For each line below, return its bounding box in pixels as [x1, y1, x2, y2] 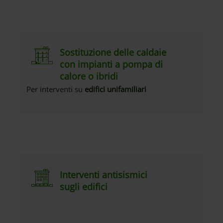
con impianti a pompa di [60, 58, 163, 70]
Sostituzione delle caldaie [60, 46, 167, 58]
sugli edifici [60, 181, 108, 193]
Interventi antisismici [60, 169, 148, 181]
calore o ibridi [60, 70, 118, 82]
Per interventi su [26, 84, 85, 94]
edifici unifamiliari [85, 84, 147, 94]
